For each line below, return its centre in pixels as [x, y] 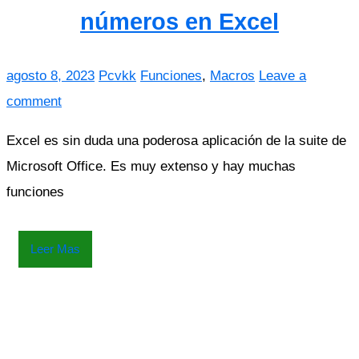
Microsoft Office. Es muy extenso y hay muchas [151, 166]
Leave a [282, 76]
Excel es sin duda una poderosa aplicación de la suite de [176, 141]
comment [34, 101]
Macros [232, 76]
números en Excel [179, 21]
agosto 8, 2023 [50, 76]
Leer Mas [55, 249]
